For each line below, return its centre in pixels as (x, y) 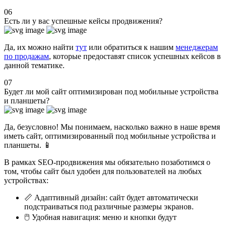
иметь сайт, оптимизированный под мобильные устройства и (110, 136)
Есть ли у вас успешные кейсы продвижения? (83, 21)
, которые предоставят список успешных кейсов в (135, 56)
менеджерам (197, 47)
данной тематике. (34, 65)
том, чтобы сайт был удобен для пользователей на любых (103, 171)
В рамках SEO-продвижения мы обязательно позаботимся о (107, 162)
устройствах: (26, 180)
